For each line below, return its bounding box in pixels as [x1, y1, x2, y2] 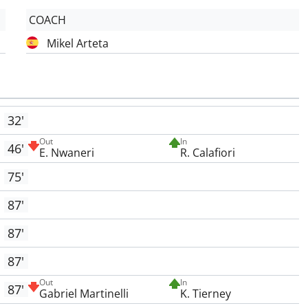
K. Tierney [179, 286, 231, 302]
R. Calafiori [179, 145, 235, 161]
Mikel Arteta [47, 36, 109, 52]
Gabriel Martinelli [38, 286, 129, 302]
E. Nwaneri [38, 145, 94, 161]
